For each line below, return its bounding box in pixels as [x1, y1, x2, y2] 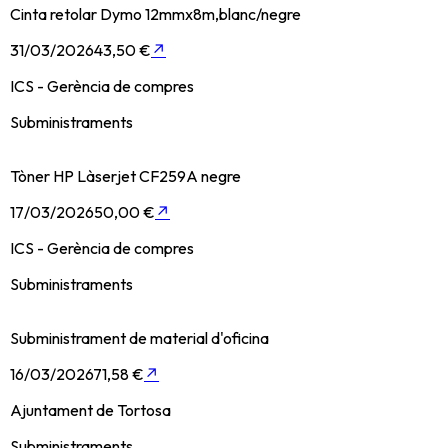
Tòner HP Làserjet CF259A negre [10, 165, 241, 186]
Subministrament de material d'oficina [10, 327, 269, 348]
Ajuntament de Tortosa [10, 399, 171, 420]
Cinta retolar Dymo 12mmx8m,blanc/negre [10, 3, 301, 24]
